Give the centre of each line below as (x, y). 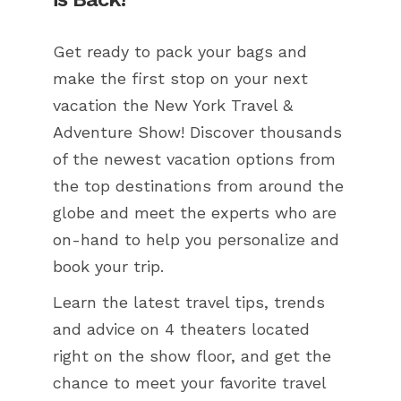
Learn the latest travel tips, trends (189, 303)
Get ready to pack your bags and (180, 52)
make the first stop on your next (180, 79)
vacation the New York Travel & (173, 106)
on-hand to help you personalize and (196, 240)
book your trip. (108, 267)
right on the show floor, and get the (192, 356)
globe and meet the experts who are (195, 213)
